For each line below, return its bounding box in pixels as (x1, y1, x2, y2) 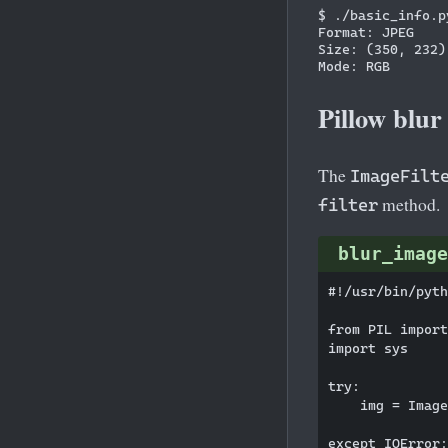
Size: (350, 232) (318, 40, 446, 57)
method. (378, 191, 440, 216)
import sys (328, 340, 408, 357)
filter (318, 194, 378, 215)
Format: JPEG (318, 23, 414, 40)
